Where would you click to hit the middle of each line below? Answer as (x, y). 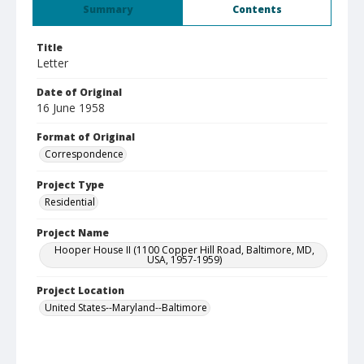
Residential (70, 202)
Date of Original (79, 92)
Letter (52, 63)
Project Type (70, 185)
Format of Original (86, 137)
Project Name (73, 233)
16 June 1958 (71, 108)
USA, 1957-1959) (184, 260)
